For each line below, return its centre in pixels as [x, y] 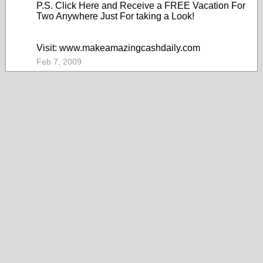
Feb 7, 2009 [59, 62]
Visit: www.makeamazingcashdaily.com [118, 48]
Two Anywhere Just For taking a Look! [115, 16]
